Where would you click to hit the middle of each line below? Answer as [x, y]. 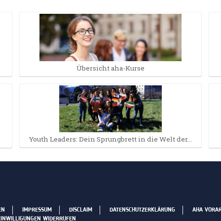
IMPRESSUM [37, 210]
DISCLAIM [81, 210]
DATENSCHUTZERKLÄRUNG [142, 210]
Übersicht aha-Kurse [110, 68]
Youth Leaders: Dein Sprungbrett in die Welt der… [110, 139]
